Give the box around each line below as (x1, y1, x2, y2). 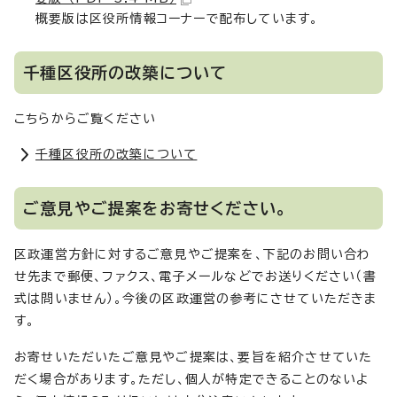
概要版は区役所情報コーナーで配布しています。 (35, 12, 319, 26)
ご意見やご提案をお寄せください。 (23, 200, 288, 217)
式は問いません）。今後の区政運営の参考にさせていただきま (14, 292, 378, 306)
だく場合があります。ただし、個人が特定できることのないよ (14, 373, 370, 386)
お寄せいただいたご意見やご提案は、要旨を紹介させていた (14, 351, 373, 364)
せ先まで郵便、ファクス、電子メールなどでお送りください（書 (14, 270, 377, 284)
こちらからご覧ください (14, 113, 157, 126)
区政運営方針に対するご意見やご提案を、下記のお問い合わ (14, 248, 371, 261)
